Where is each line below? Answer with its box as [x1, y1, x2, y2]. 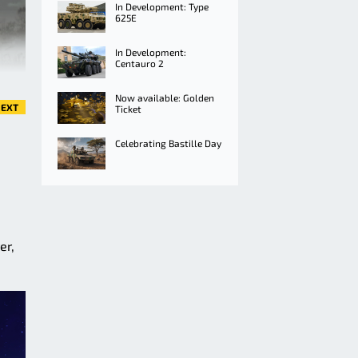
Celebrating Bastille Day [115, 137, 221, 149]
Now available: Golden [115, 92, 214, 103]
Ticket [115, 103, 141, 114]
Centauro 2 [115, 58, 164, 69]
